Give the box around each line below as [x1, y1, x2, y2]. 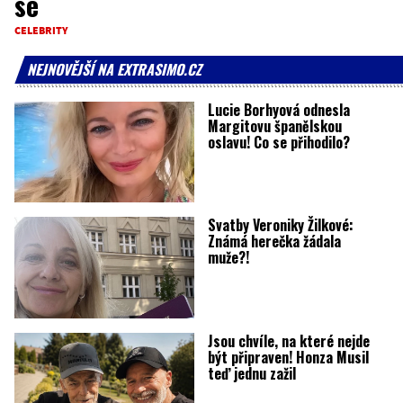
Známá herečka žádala [207, 230, 341, 253]
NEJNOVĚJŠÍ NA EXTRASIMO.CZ [27, 58, 201, 80]
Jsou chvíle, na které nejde [207, 329, 370, 352]
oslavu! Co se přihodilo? [207, 131, 350, 153]
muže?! [207, 246, 249, 269]
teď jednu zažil [207, 362, 296, 384]
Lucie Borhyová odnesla [207, 99, 350, 121]
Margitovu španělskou [207, 115, 342, 137]
